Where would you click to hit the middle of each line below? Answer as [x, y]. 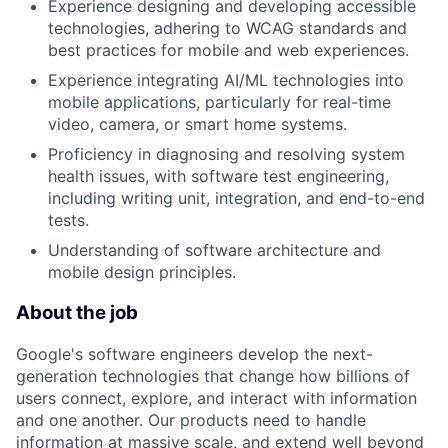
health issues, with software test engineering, [218, 176]
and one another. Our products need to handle [191, 419]
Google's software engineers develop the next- [194, 353]
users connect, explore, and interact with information [216, 397]
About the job [77, 313]
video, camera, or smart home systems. [197, 124]
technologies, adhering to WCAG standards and [227, 28]
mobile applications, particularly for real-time [219, 102]
